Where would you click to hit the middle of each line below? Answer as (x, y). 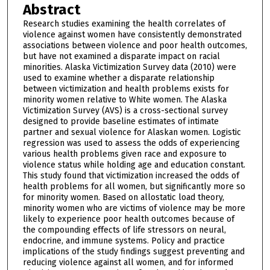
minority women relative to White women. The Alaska (124, 100)
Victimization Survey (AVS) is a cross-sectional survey (125, 111)
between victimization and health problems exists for (126, 89)
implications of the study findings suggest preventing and (133, 252)
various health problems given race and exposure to (124, 154)
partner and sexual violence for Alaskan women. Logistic (132, 133)
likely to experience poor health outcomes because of (128, 219)
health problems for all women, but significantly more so (134, 187)
